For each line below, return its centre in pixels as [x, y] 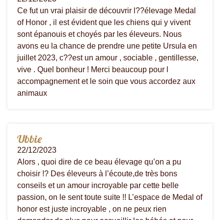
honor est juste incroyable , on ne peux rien [92, 209]
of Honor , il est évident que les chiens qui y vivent [104, 22]
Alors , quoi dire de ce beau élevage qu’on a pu [99, 162]
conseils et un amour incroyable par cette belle [98, 185]
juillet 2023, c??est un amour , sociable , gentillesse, [108, 57]
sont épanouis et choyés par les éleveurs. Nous [99, 34]
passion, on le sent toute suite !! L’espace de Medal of [110, 197]
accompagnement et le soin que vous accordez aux [106, 81]
